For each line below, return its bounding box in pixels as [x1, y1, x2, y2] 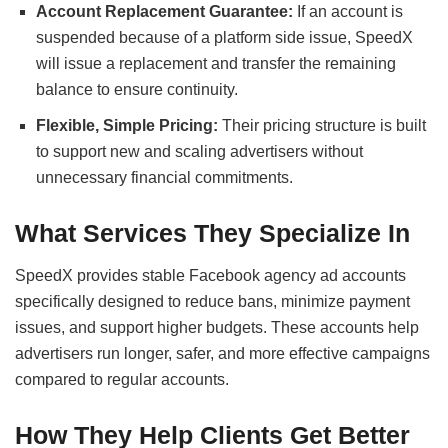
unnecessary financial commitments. [35, 168, 293, 186]
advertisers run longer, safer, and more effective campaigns [15, 345, 430, 363]
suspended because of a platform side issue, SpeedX [35, 29, 413, 47]
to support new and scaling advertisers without [35, 142, 363, 160]
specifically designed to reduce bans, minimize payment [15, 293, 410, 311]
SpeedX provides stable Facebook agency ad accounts [15, 267, 406, 285]
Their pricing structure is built [217, 116, 426, 134]
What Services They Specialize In [15, 218, 410, 247]
